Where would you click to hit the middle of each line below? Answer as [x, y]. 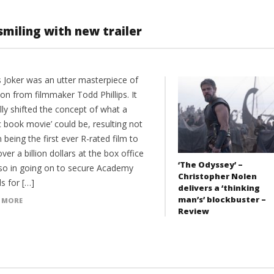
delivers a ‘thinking [219, 187]
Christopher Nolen [217, 176]
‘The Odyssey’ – [210, 164]
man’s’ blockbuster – [222, 199]
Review [193, 211]
